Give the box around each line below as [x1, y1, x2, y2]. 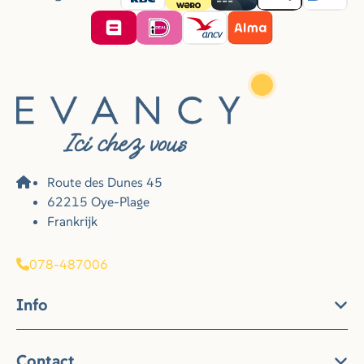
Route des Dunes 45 [47, 174, 162, 190]
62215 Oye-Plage [47, 193, 149, 210]
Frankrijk [47, 213, 97, 229]
